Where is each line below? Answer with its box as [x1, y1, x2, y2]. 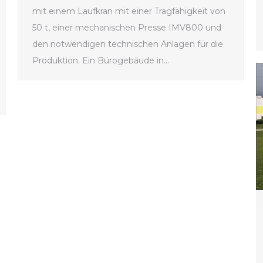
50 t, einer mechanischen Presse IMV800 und [32, 22, 221, 33]
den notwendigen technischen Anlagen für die [32, 39, 223, 50]
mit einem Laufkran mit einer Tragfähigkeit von [32, 6, 225, 17]
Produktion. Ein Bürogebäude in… [32, 55, 169, 66]
